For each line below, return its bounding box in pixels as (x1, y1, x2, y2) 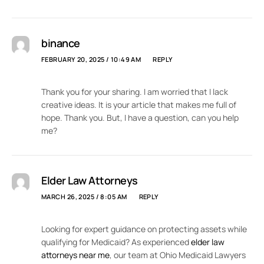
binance (41, 36, 80, 51)
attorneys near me (41, 249, 110, 261)
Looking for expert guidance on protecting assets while (41, 223, 247, 235)
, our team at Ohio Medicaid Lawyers (110, 249, 246, 261)
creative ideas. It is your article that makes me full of (41, 99, 236, 111)
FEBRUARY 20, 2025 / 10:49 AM (41, 55, 141, 64)
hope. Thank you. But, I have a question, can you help (41, 112, 239, 124)
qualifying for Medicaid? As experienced (41, 236, 191, 248)
